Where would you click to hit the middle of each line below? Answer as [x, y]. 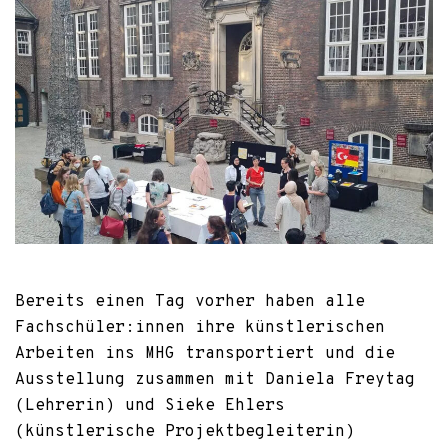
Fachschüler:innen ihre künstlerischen [200, 328]
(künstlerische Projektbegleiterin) [185, 432]
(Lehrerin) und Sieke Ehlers [150, 406]
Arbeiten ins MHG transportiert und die [205, 354]
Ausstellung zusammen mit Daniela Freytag [215, 380]
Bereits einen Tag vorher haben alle [190, 302]
